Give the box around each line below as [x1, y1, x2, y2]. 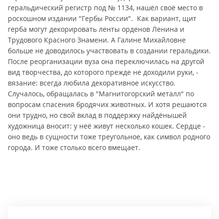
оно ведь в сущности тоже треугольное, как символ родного [8, 132, 210, 141]
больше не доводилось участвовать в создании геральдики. [8, 46, 211, 55]
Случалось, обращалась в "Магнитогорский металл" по [8, 89, 194, 98]
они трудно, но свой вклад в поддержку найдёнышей [8, 110, 187, 120]
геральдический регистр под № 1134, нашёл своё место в [8, 3, 203, 12]
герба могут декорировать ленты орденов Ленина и [8, 24, 184, 34]
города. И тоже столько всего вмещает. [8, 143, 140, 152]
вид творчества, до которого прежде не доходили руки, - [8, 67, 198, 77]
